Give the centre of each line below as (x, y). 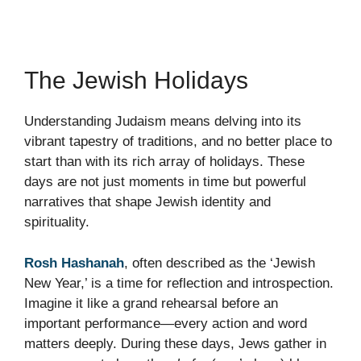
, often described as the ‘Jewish (220, 263)
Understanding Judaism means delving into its (163, 122)
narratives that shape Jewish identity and (147, 202)
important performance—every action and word (166, 323)
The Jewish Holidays (136, 81)
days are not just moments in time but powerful (165, 182)
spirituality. (57, 222)
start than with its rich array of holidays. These (164, 162)
